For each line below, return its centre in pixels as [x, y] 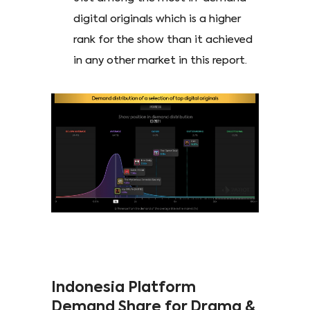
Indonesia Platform [124, 288]
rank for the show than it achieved [163, 40]
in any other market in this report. [160, 61]
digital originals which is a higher [157, 19]
